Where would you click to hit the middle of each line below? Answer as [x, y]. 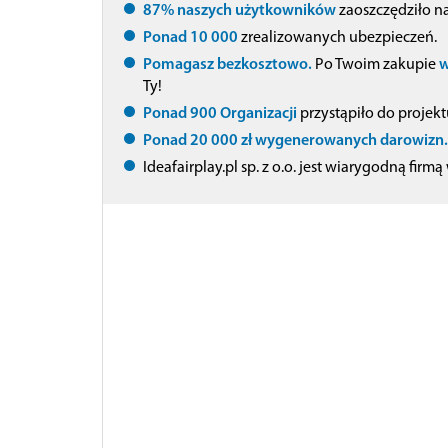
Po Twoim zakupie [375, 64]
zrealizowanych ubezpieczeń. [337, 37]
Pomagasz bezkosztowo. [227, 64]
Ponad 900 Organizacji [220, 113]
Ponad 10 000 [190, 37]
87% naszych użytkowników [239, 10]
